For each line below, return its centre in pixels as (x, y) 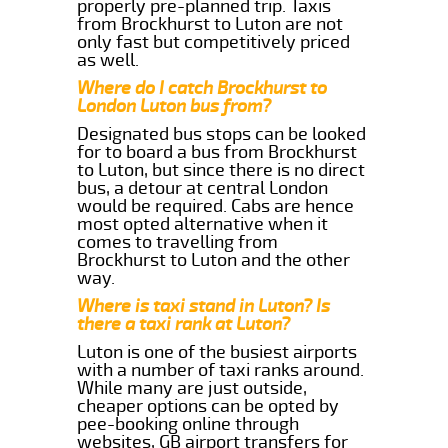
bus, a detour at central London (203, 187)
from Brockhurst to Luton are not (210, 23)
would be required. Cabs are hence (216, 205)
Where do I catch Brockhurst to (202, 87)
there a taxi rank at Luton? (184, 323)
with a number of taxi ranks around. (221, 369)
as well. (108, 59)
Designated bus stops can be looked (222, 133)
